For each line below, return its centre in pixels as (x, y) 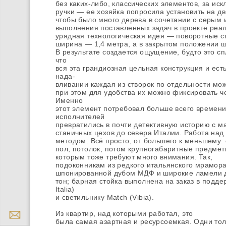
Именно (69, 100)
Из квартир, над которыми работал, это (124, 213)
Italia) (65, 189)
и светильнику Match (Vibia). (105, 197)
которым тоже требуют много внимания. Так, (134, 157)
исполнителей (80, 117)
